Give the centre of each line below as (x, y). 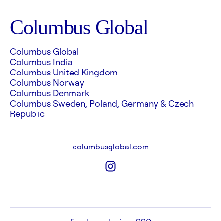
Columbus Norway (47, 82)
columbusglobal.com (110, 147)
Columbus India (41, 62)
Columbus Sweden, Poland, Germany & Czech (102, 103)
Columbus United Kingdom (64, 72)
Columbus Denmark (50, 93)
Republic (27, 113)
